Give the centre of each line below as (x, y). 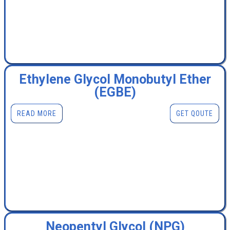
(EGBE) (115, 92)
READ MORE (37, 114)
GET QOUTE (195, 114)
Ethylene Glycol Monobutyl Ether (115, 80)
